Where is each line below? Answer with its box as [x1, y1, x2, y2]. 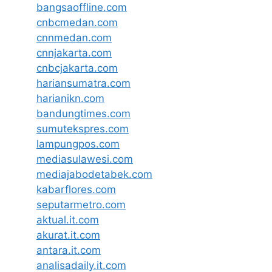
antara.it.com [36, 243, 101, 256]
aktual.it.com [36, 213, 99, 226]
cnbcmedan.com [36, 16, 118, 29]
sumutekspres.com [36, 122, 129, 135]
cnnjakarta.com [36, 46, 112, 59]
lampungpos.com [36, 137, 120, 150]
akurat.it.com [36, 228, 100, 241]
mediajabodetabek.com [36, 168, 152, 180]
